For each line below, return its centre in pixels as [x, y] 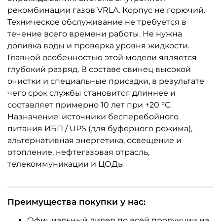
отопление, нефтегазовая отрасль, [78, 152]
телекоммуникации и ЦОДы [66, 164]
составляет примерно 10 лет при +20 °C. [90, 105]
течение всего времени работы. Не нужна [95, 34]
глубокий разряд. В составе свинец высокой [99, 70]
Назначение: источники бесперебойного [93, 117]
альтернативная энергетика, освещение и [94, 141]
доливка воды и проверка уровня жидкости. [98, 46]
